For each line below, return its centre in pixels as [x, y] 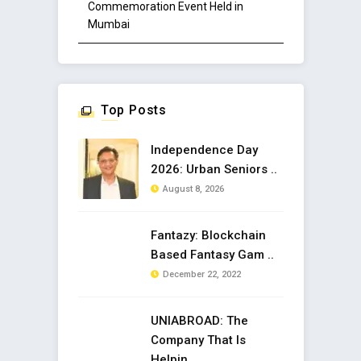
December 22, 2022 [201, 274]
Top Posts [134, 110]
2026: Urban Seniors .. [214, 169]
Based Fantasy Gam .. [212, 254]
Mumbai [108, 24]
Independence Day [204, 149]
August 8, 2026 [193, 189]
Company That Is [198, 340]
